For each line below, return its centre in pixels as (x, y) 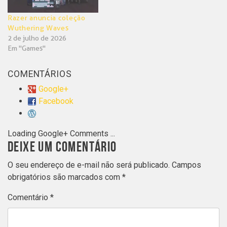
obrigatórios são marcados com (65, 177)
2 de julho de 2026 (37, 38)
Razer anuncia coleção (47, 17)
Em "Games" (27, 48)
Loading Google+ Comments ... (61, 133)
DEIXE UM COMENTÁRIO (62, 147)
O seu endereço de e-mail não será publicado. (89, 165)
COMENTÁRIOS (40, 74)
